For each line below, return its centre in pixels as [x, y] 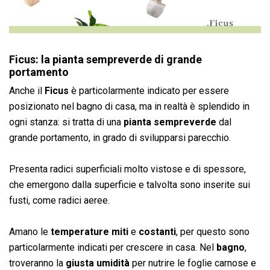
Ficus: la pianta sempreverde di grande [105, 59]
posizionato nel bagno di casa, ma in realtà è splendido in [129, 106]
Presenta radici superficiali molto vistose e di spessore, [127, 169]
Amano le [30, 231]
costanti [157, 231]
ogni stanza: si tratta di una [66, 122]
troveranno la [37, 263]
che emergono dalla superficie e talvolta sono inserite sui [130, 184]
